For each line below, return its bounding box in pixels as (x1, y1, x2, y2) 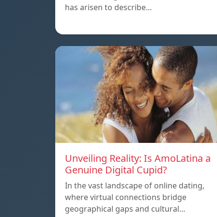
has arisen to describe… (65, 2, 152, 13)
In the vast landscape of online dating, (65, 180, 204, 191)
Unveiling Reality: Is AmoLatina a (65, 152, 211, 165)
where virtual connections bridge (65, 192, 186, 203)
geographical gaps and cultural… (65, 203, 186, 215)
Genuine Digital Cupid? (65, 163, 167, 177)
